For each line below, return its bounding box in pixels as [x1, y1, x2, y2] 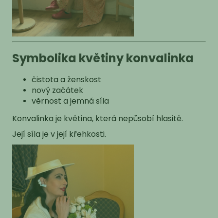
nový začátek [32, 85, 83, 96]
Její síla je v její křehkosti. [12, 128, 106, 140]
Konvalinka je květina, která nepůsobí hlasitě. [12, 113, 183, 125]
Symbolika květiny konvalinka [12, 50, 194, 67]
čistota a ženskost [32, 74, 101, 86]
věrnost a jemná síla [32, 95, 109, 107]
